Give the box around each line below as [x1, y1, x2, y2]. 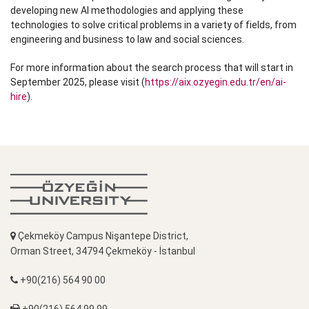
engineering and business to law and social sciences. [10, 34, 244, 46]
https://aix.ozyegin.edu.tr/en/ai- [145, 77, 286, 88]
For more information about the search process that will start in [10, 62, 293, 74]
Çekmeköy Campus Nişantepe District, [16, 230, 188, 242]
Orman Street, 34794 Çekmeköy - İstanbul [10, 246, 195, 257]
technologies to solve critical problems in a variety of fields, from [10, 19, 297, 31]
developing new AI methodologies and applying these [10, 5, 243, 17]
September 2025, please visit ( [10, 77, 145, 88]
